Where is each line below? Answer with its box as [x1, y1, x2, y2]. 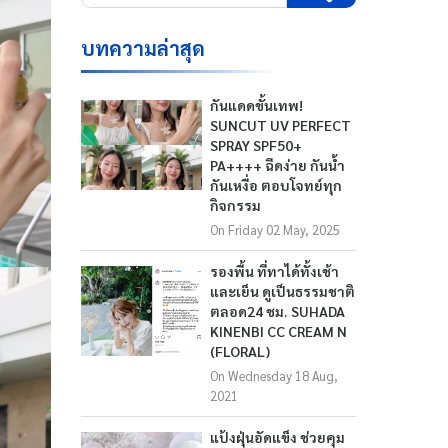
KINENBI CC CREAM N [210, 322, 348, 340]
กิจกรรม [210, 196, 262, 214]
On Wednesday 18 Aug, [210, 367, 339, 384]
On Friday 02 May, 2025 [210, 221, 341, 238]
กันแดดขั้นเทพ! [210, 96, 304, 114]
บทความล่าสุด [81, 35, 205, 61]
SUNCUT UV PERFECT [210, 116, 352, 134]
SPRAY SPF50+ [210, 136, 303, 154]
